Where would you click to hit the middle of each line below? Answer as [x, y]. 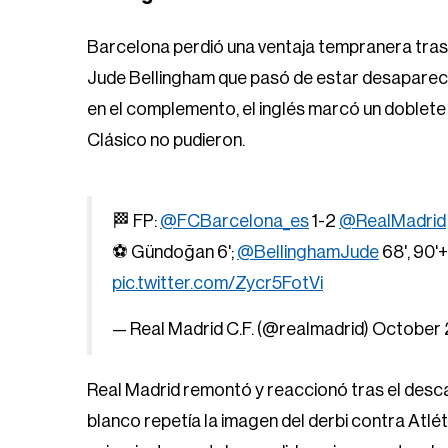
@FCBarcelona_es [234, 221]
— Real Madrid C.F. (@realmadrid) [242, 329]
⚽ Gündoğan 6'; [174, 252]
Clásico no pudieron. [166, 140]
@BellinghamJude [308, 252]
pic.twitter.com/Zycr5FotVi [217, 283]
